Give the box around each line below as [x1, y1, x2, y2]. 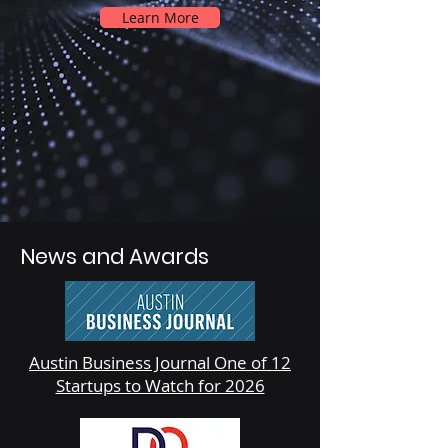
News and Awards [20, 242, 209, 271]
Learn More [121, 8, 199, 27]
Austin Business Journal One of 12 [29, 351, 291, 374]
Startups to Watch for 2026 [55, 374, 265, 397]
